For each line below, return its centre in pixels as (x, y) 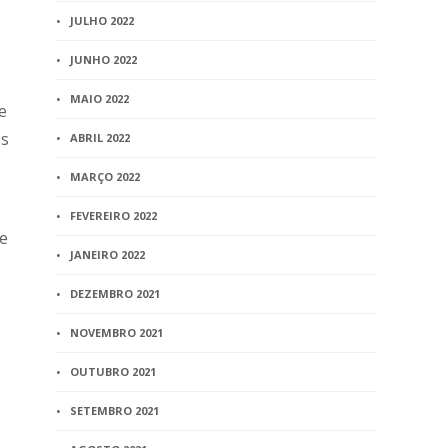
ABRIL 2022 (100, 137)
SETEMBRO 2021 (115, 410)
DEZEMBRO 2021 (115, 293)
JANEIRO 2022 (108, 254)
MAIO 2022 (100, 98)
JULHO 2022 (102, 20)
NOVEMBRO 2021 (117, 332)
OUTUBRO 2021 (113, 371)
